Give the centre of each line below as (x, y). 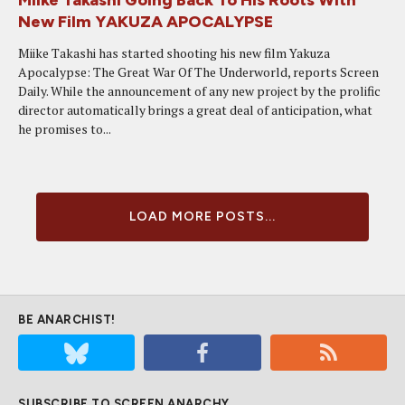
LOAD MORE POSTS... (202, 217)
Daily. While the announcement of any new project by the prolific (199, 91)
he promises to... (65, 129)
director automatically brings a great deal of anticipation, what (195, 110)
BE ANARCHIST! (67, 320)
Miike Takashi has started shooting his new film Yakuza (174, 53)
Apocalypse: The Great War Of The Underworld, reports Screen (198, 72)
